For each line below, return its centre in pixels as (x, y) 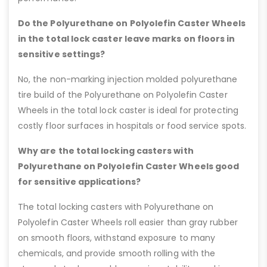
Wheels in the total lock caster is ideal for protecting (128, 110)
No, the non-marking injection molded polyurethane (128, 79)
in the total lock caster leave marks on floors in (127, 38)
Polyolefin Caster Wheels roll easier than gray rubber (128, 222)
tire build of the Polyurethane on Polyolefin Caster (123, 94)
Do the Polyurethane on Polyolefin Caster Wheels (132, 23)
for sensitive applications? (79, 181)
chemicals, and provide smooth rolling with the (117, 253)
